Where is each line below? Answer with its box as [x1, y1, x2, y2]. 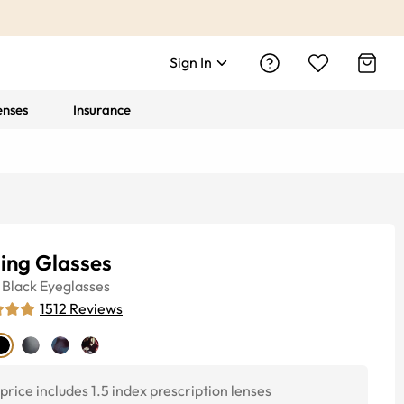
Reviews [69, 299, 123, 317]
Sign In [170, 53, 212, 71]
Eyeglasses [40, 277, 110, 295]
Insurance [73, 101, 132, 118]
